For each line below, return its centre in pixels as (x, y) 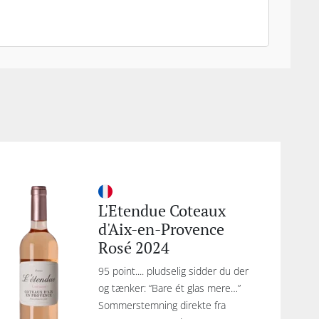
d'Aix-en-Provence (162, 229)
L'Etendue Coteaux (162, 210)
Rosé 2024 (134, 247)
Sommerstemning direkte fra (162, 305)
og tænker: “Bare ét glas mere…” (170, 288)
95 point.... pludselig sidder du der (174, 271)
